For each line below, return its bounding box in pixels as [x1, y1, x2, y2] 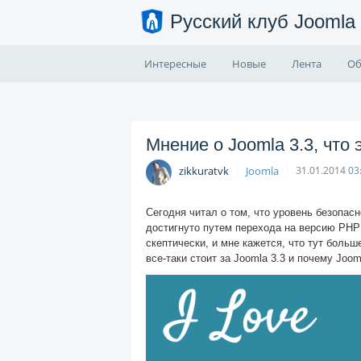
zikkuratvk [179, 164, 229, 178]
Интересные [144, 56, 206, 71]
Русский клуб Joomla [170, 10, 355, 32]
